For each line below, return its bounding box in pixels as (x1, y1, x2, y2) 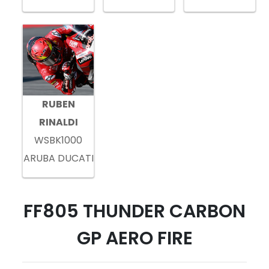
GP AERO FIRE (76, 225, 193, 251)
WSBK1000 (34, 133, 83, 147)
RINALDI (38, 115, 78, 129)
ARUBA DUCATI (23, 151, 94, 165)
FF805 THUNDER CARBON (23, 198, 246, 224)
